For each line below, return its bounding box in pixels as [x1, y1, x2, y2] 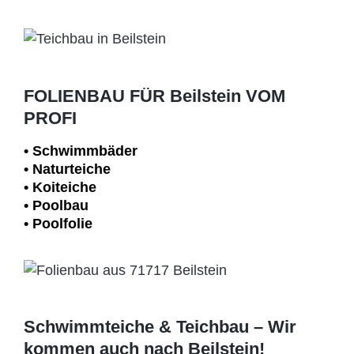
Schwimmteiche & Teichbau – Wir [24, 317, 296, 337]
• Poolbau [24, 198, 88, 214]
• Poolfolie [24, 216, 92, 232]
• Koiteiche [24, 179, 96, 196]
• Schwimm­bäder [24, 143, 137, 160]
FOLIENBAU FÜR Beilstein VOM [24, 85, 285, 106]
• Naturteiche [24, 161, 111, 178]
